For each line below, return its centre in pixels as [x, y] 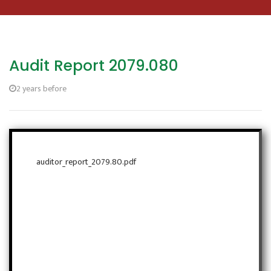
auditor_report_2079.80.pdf [86, 162]
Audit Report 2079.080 [94, 65]
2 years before [41, 88]
